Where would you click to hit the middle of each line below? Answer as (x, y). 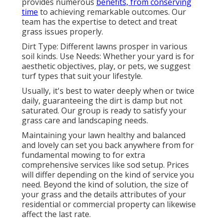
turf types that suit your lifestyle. (82, 76)
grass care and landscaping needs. (85, 121)
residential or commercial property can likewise (109, 204)
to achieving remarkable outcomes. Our (112, 12)
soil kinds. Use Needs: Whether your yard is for (108, 56)
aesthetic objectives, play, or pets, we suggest (106, 66)
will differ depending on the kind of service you (108, 175)
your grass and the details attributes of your (104, 195)
